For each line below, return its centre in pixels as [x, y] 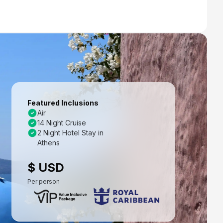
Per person [44, 181]
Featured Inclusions [63, 103]
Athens [49, 142]
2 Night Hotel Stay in [70, 132]
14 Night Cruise [62, 122]
